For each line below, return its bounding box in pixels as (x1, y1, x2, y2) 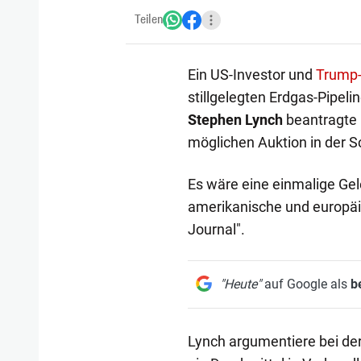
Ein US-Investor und (187, 65, 316, 83)
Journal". (187, 220, 245, 238)
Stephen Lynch (187, 110, 283, 128)
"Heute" (219, 276, 261, 292)
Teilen (135, 11, 163, 27)
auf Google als (260, 276, 351, 292)
